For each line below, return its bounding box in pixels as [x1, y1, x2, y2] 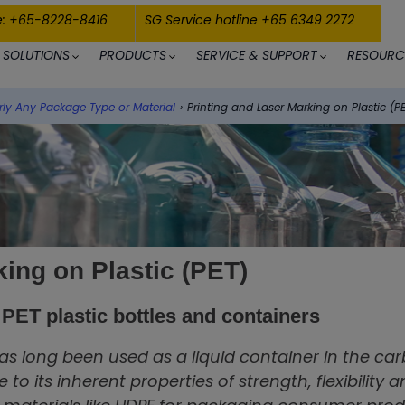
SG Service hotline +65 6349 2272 [145, 10, 354, 29]
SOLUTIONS [3, 46, 71, 65]
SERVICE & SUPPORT [196, 46, 318, 65]
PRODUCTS [99, 46, 167, 65]
